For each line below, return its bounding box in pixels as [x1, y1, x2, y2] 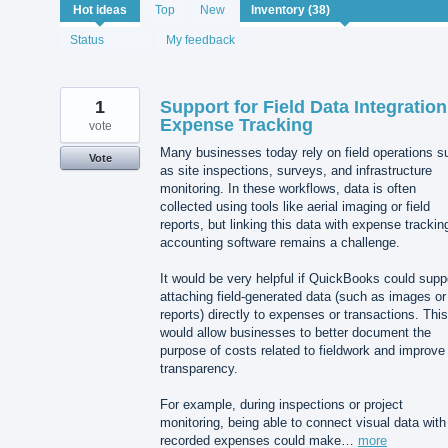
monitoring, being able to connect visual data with [160, 415, 446, 431]
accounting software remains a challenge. [160, 234, 400, 250]
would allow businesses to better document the [160, 324, 431, 340]
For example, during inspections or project [160, 397, 403, 413]
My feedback [166, 32, 235, 47]
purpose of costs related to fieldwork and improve [160, 342, 445, 358]
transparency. [160, 360, 238, 376]
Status [70, 32, 104, 47]
